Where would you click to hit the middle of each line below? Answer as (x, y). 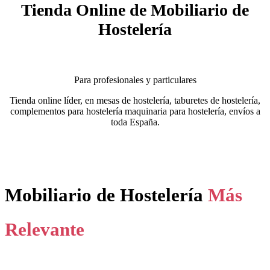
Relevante (45, 230)
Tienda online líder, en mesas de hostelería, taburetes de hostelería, (135, 100)
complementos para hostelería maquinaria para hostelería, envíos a (135, 111)
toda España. (135, 122)
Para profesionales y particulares (135, 80)
